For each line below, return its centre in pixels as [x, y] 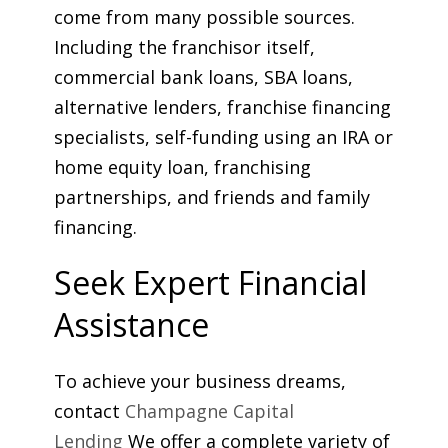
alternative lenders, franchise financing [222, 106]
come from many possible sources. [204, 16]
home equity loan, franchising [182, 166]
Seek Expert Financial [210, 282]
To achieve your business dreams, [200, 380]
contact [89, 410]
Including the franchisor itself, [184, 46]
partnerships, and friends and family [212, 196]
